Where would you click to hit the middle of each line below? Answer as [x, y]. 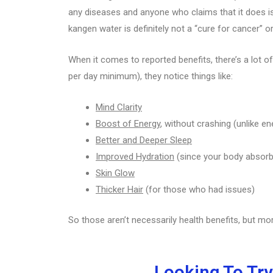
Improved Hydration [135, 157]
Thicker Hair [119, 190]
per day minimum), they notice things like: [151, 76]
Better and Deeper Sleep [144, 140]
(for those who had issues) [199, 190]
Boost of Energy [128, 124]
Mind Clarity [119, 108]
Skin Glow [115, 173]
